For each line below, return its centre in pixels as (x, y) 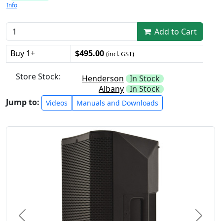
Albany (111, 89)
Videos (57, 103)
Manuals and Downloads (117, 103)
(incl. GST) (120, 54)
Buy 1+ (23, 53)
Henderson (103, 78)
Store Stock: (38, 76)
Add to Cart (175, 31)
